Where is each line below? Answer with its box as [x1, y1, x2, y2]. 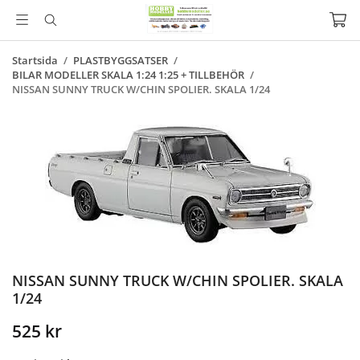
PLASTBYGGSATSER [73, 53, 168, 67]
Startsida [12, 53, 58, 67]
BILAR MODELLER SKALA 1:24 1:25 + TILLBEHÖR [12, 67, 244, 82]
